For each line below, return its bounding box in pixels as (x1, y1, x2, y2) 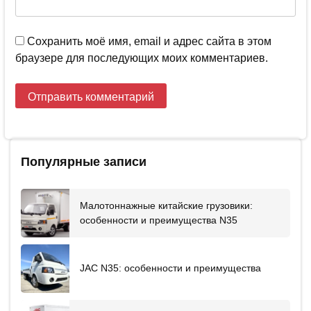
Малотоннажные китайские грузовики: (80, 199, 253, 211)
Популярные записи (21, 154, 146, 169)
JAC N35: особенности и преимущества (80, 262, 261, 274)
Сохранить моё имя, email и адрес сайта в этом (27, 35, 271, 47)
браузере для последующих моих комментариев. (15, 51, 268, 64)
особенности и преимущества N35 (80, 214, 237, 226)
